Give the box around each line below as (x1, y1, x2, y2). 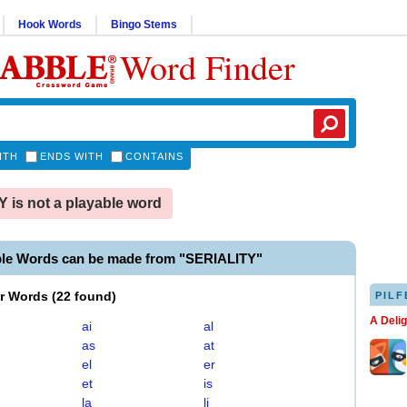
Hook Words (18, 18, 82, 31)
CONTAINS (125, 151, 184, 162)
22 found (56, 289, 112, 303)
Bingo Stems (111, 18, 177, 31)
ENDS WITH (40, 151, 104, 162)
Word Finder (120, 44, 295, 90)
